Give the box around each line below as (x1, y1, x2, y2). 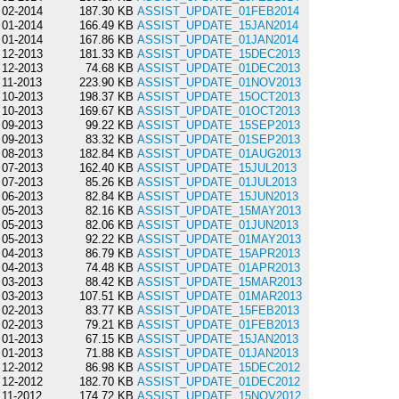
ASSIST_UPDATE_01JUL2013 (136, 175, 297, 190)
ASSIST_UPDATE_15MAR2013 (136, 275, 302, 289)
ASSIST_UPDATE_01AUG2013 (136, 147, 301, 161)
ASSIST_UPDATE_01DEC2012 (136, 375, 300, 389)
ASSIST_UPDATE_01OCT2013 (136, 104, 300, 118)
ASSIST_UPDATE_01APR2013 (136, 261, 300, 275)
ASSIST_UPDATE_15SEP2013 (136, 118, 300, 133)
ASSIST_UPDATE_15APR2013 (136, 247, 300, 261)
